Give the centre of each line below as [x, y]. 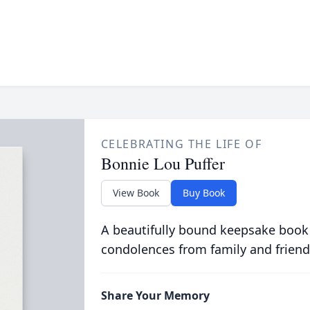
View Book [136, 193]
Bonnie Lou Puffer [163, 163]
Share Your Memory [155, 295]
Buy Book [203, 193]
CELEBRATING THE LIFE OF [181, 144]
